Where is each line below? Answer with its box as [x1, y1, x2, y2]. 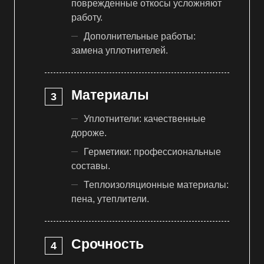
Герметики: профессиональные [84, 147, 221, 157]
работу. [71, 12, 103, 22]
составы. [71, 161, 110, 171]
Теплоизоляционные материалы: [84, 180, 229, 190]
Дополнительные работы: [84, 31, 196, 41]
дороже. [71, 128, 107, 138]
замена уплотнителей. [71, 45, 168, 55]
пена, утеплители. [71, 194, 149, 204]
